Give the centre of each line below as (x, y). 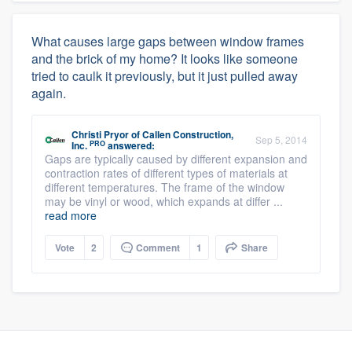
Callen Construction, (188, 134)
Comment (157, 247)
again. (49, 93)
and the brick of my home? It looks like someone (165, 59)
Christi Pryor (100, 134)
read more (71, 215)
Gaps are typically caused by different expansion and (176, 159)
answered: (130, 145)
